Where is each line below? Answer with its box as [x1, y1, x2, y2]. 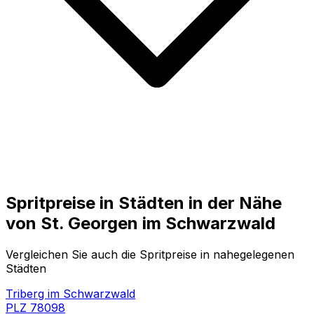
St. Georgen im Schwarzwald [41, 212, 275, 233]
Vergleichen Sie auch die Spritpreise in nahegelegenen [6, 247, 294, 261]
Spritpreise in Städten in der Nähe [6, 192, 282, 213]
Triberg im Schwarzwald [6, 286, 135, 301]
